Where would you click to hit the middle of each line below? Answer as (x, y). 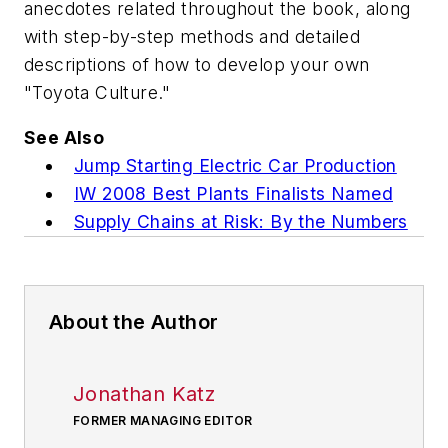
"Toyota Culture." (97, 92)
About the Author (134, 322)
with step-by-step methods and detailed (192, 36)
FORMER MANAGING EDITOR (163, 421)
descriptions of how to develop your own (197, 64)
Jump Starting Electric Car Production (235, 166)
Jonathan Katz (144, 394)
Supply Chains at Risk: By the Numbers (241, 222)
